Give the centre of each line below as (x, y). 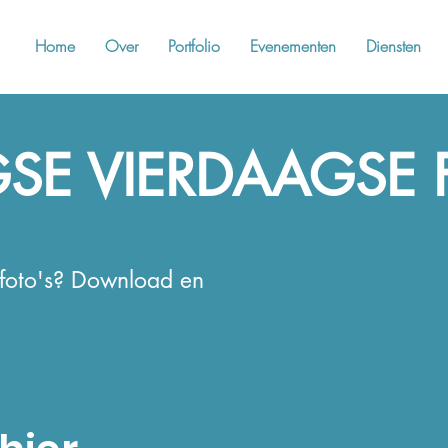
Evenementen (293, 46)
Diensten (393, 46)
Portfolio (194, 46)
